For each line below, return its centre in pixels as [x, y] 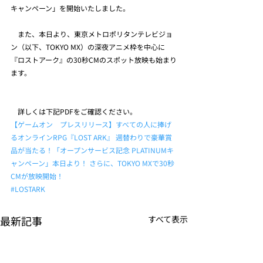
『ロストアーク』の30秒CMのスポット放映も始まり [94, 60]
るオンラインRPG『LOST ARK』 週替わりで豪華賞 [91, 137]
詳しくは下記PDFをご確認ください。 [74, 111]
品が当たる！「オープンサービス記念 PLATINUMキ [92, 150]
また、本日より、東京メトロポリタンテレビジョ [92, 34]
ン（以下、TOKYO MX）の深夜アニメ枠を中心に [88, 47]
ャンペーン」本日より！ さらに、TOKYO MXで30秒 [92, 163]
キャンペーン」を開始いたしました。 [70, 8]
